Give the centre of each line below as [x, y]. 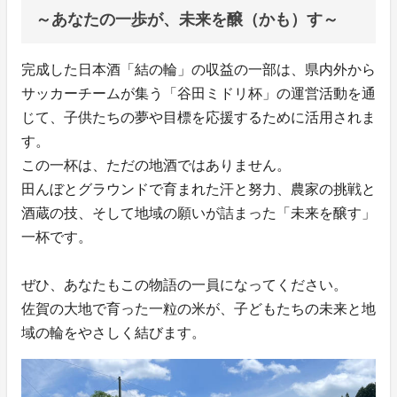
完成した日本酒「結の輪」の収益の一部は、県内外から [198, 70]
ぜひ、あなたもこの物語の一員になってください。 [184, 285]
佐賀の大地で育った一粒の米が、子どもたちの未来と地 [198, 309]
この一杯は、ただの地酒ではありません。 [156, 166]
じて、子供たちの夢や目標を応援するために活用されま [198, 118]
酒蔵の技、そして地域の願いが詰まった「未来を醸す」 [198, 214]
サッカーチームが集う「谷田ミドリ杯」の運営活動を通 [198, 94]
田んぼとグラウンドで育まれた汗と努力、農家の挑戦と [198, 190]
